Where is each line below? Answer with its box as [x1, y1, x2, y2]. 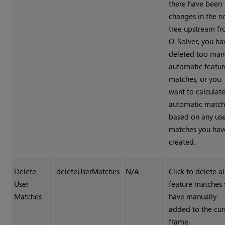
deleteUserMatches [56, 166, 120, 177]
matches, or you [169, 74, 221, 84]
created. [169, 137, 196, 147]
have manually [169, 191, 217, 202]
